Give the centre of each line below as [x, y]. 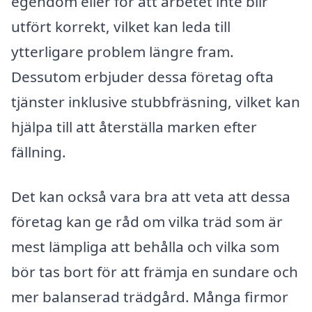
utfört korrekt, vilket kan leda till [121, 27]
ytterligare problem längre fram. [123, 52]
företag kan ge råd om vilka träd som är [147, 222]
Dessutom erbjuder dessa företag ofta [142, 77]
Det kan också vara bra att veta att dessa [151, 197]
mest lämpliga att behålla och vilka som [145, 247]
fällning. [39, 152]
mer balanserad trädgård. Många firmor [150, 297]
